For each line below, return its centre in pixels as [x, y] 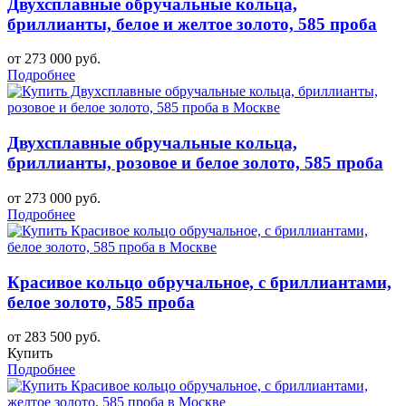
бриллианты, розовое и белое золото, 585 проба [195, 163]
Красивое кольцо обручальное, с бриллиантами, [199, 282]
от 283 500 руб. [54, 337]
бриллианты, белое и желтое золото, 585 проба [192, 24]
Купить [30, 353]
